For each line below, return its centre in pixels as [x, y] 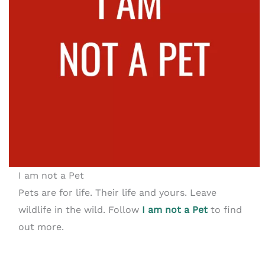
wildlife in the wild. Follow [80, 209]
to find [224, 209]
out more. [41, 227]
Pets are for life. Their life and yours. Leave [117, 192]
